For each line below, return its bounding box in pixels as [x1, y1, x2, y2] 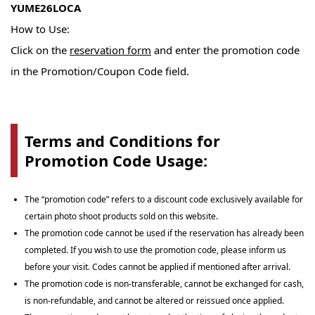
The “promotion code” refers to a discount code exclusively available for [25, 193, 303, 205]
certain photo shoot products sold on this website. [25, 210, 218, 222]
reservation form [70, 42, 151, 57]
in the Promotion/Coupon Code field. [11, 63, 189, 78]
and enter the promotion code [151, 42, 300, 57]
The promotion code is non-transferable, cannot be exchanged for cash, [25, 277, 304, 290]
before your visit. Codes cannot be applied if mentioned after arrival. [25, 260, 290, 273]
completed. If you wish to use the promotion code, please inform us [25, 243, 286, 256]
